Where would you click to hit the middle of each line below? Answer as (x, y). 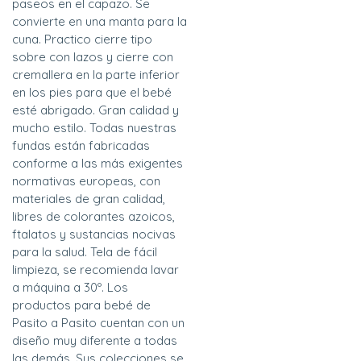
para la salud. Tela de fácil (85, 252)
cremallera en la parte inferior (96, 75)
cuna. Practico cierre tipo (82, 39)
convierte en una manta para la (100, 22)
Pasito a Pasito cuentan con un (98, 323)
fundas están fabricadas (81, 146)
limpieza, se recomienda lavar (95, 270)
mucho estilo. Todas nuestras (94, 128)
